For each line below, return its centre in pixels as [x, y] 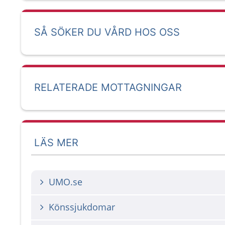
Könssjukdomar [82, 207]
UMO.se [66, 182]
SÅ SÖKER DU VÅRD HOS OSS [107, 32]
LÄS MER [56, 142]
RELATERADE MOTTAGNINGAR [108, 87]
